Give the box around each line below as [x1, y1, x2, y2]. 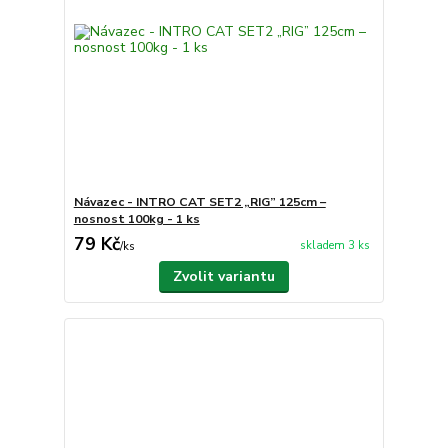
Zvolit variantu [172, 267, 275, 287]
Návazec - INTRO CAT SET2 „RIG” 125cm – [73, 194, 326, 211]
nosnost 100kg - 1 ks [73, 211, 200, 228]
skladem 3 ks [299, 237, 370, 253]
